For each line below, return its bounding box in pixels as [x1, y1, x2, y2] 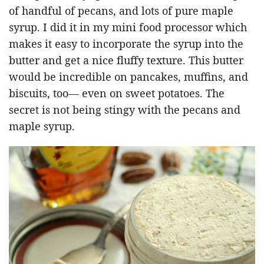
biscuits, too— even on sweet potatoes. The [9, 85, 225, 100]
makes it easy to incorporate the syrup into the [9, 36, 243, 51]
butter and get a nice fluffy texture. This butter [9, 52, 243, 67]
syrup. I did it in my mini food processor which [9, 19, 247, 34]
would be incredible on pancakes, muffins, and [9, 69, 248, 84]
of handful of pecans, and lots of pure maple [9, 3, 233, 18]
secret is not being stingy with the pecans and [9, 102, 240, 117]
